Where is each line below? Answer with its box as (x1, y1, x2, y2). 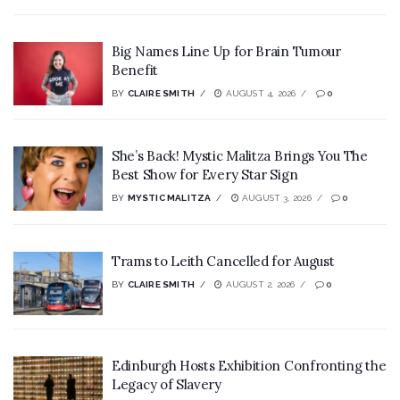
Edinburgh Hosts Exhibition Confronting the (112, 357, 387, 375)
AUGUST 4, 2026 (222, 87, 296, 98)
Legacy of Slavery (112, 376, 221, 394)
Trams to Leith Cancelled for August (112, 252, 335, 270)
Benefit (112, 61, 158, 79)
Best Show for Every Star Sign (112, 166, 298, 184)
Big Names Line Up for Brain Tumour (112, 42, 341, 60)
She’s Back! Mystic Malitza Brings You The (112, 147, 368, 165)
